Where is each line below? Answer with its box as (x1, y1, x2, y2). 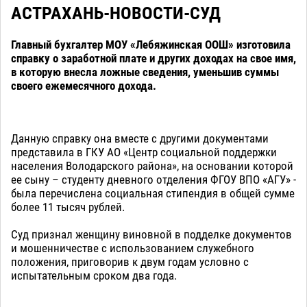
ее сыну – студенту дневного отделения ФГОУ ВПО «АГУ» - (11, 173, 296, 187)
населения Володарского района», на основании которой (11, 159, 293, 173)
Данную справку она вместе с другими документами (11, 132, 269, 146)
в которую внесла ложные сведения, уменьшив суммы (11, 65, 279, 79)
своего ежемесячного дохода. (11, 79, 156, 93)
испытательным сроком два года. (11, 269, 177, 283)
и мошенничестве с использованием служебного (11, 241, 254, 256)
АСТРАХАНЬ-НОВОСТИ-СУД (11, 3, 221, 24)
